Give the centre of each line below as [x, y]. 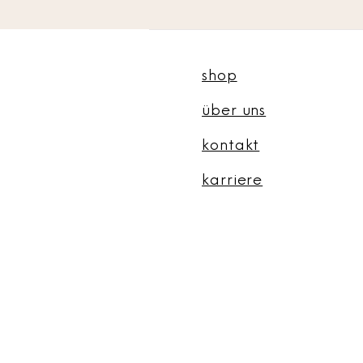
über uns [234, 111]
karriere [233, 180]
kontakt [231, 145]
